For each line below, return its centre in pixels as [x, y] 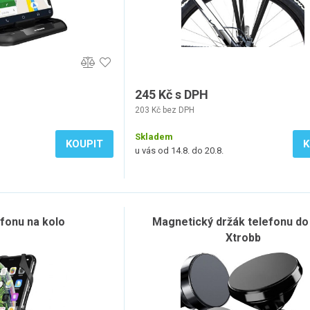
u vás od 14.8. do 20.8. [179, 151]
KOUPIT [84, 144]
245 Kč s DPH [172, 94]
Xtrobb [243, 238]
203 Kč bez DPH [165, 110]
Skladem [154, 137]
